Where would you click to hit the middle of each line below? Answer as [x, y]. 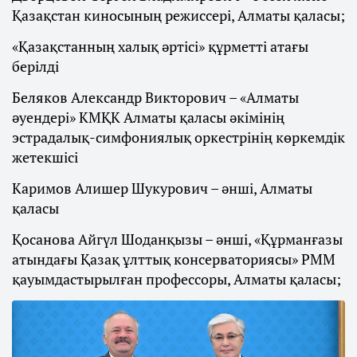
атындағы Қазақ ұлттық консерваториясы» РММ [174, 259]
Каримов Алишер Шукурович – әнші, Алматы [162, 188]
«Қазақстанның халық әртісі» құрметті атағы [160, 46]
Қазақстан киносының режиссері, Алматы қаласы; [178, 15]
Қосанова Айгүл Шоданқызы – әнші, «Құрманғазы [177, 239]
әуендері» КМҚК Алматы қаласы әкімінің [148, 117]
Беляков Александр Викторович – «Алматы [155, 97]
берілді [35, 66]
